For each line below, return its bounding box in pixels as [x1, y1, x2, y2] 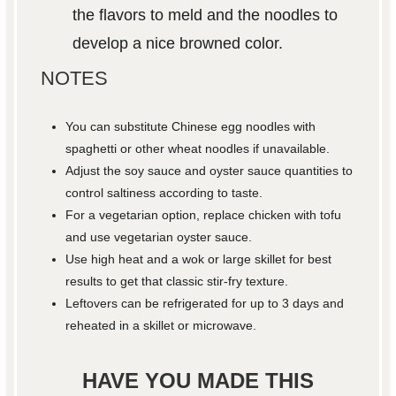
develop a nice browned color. [72, 34, 283, 52]
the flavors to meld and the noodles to [72, 5, 338, 24]
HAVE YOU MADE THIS [82, 368, 314, 392]
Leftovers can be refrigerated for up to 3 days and [65, 295, 345, 310]
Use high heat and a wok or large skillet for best [65, 251, 332, 266]
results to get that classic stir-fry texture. [65, 273, 289, 288]
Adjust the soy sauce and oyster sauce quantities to [65, 163, 354, 178]
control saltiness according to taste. [65, 185, 263, 200]
